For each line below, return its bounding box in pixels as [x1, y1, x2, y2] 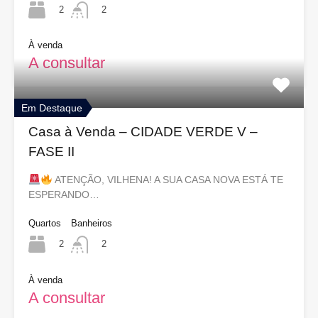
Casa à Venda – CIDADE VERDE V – [28, 124, 258, 140]
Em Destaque [21, 102, 82, 114]
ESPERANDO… [28, 189, 99, 201]
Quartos [28, 218, 61, 229]
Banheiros [71, 218, 112, 229]
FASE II [28, 144, 75, 160]
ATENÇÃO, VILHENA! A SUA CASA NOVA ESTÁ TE [53, 174, 284, 186]
